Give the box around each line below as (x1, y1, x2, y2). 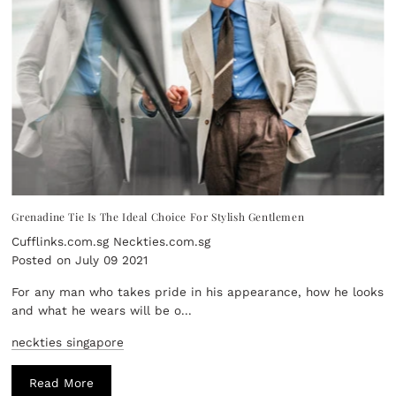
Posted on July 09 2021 (11, 252, 148, 267)
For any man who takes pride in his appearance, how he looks (11, 284, 385, 299)
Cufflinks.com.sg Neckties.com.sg (11, 233, 211, 248)
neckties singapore (11, 334, 125, 349)
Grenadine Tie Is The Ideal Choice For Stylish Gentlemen (11, 209, 305, 224)
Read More (29, 375, 95, 390)
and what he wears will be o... (11, 302, 193, 317)
